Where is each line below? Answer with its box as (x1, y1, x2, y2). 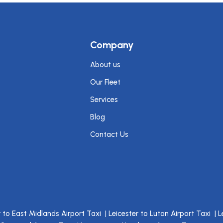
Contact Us (90, 130, 128, 139)
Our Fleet (90, 78, 120, 87)
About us (90, 60, 120, 69)
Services (90, 95, 118, 104)
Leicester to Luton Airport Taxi (109, 209, 213, 219)
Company (90, 39, 133, 51)
